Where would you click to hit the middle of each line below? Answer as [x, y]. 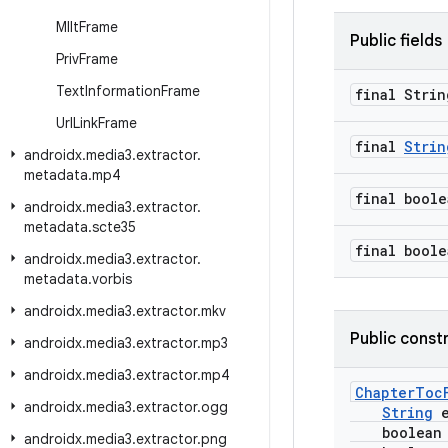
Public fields [396, 41]
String [407, 412]
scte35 [114, 227]
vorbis [112, 279]
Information [123, 91]
